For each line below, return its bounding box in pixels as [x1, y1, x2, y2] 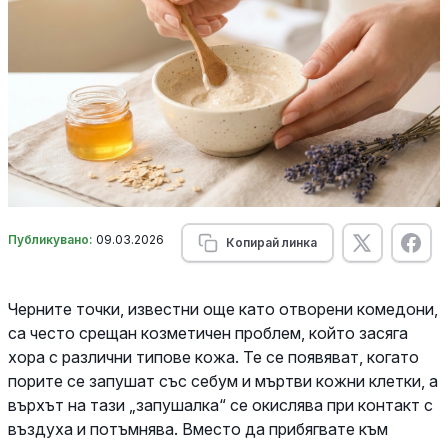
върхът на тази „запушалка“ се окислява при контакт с [8, 394, 433, 415]
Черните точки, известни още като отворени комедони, [8, 298, 438, 319]
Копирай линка [225, 234, 317, 250]
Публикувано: [8, 231, 96, 247]
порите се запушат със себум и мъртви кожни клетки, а [8, 370, 438, 391]
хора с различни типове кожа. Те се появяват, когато [8, 346, 419, 367]
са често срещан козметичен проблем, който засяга [8, 322, 408, 343]
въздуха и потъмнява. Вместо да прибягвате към [8, 418, 388, 439]
